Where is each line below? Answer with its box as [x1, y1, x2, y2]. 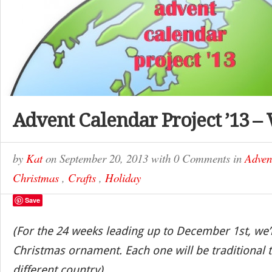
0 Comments [174, 151, 230, 166]
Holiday [105, 170, 141, 185]
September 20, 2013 [59, 151, 151, 166]
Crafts [68, 170, 96, 185]
